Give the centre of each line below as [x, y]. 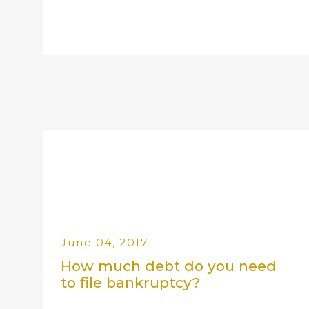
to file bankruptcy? [131, 283]
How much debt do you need [169, 266]
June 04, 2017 [105, 243]
